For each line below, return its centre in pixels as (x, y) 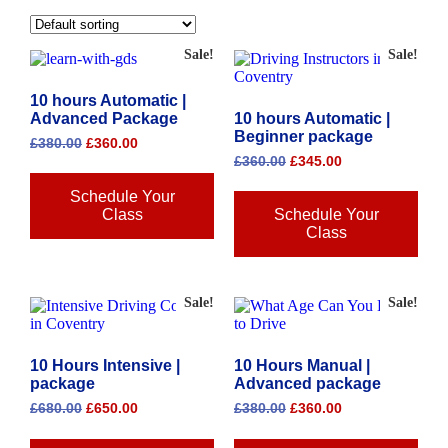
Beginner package (303, 136)
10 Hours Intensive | (105, 366)
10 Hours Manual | (302, 366)
